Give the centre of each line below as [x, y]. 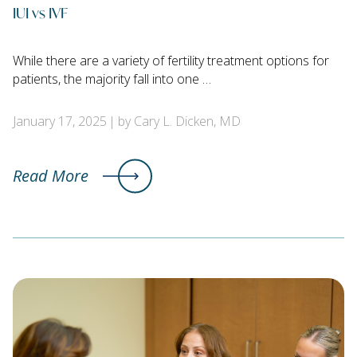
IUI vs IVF [40, 12]
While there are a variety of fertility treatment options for [171, 61]
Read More [51, 176]
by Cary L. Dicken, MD [179, 122]
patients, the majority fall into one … [112, 79]
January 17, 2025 [60, 122]
